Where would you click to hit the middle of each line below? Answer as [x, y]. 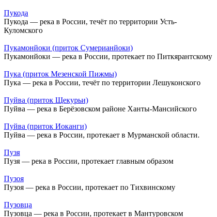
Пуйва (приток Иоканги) [45, 126]
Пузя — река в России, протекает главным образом [89, 161]
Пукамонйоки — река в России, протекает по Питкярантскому [108, 57]
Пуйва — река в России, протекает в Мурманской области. [102, 135]
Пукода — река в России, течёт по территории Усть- [90, 22]
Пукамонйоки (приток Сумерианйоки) [68, 48]
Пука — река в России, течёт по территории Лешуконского [102, 83]
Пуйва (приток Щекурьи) [46, 100]
